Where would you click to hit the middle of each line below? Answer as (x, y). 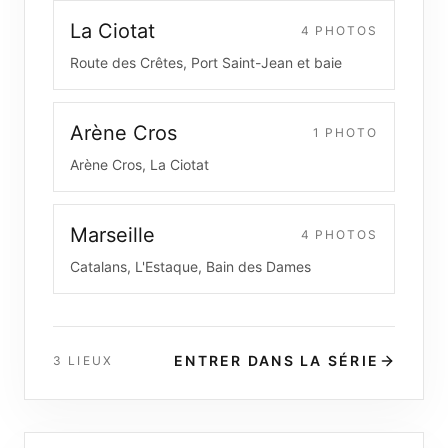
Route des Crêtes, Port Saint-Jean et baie (206, 62)
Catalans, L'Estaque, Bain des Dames (190, 266)
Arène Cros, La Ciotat (139, 164)
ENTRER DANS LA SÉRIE (276, 360)
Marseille (112, 235)
